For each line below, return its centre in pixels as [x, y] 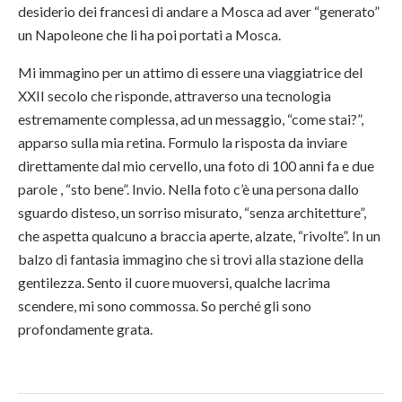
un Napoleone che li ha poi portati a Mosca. [149, 35]
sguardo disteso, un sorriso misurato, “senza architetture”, [192, 213]
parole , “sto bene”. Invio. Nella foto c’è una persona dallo [188, 189]
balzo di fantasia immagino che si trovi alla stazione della [191, 259]
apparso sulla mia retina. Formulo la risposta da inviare [183, 143]
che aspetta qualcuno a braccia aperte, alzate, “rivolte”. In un [199, 236]
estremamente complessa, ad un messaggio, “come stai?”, [191, 119]
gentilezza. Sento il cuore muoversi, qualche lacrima [174, 283]
